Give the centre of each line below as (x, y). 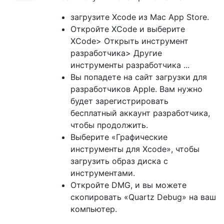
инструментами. (103, 173)
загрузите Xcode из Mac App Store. (140, 17)
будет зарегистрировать (119, 101)
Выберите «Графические (119, 137)
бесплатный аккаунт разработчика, (140, 113)
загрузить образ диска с (119, 161)
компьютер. (94, 209)
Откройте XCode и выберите (128, 29)
